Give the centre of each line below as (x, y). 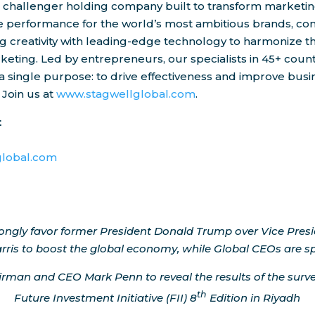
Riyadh (281, 298)
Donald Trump (193, 231)
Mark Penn (114, 277)
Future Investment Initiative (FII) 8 (105, 298)
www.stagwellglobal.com (126, 94)
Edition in (234, 298)
